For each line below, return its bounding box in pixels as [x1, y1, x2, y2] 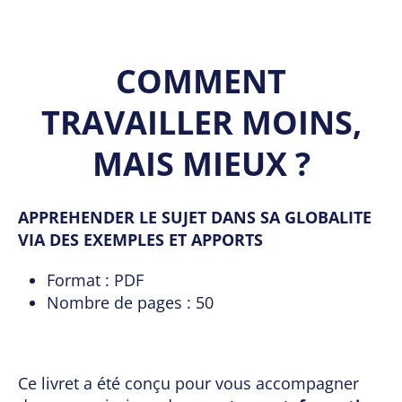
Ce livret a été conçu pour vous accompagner [18, 372, 359, 395]
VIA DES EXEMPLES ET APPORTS [18, 229, 263, 251]
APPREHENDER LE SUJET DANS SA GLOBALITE [18, 206, 371, 229]
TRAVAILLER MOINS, [40, 100, 362, 145]
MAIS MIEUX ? [92, 142, 310, 187]
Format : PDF [47, 269, 144, 292]
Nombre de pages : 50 [47, 292, 214, 314]
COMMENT [116, 59, 286, 104]
